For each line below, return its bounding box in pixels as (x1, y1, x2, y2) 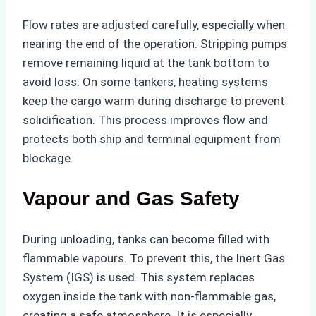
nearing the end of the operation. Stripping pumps (23, 36, 287, 51)
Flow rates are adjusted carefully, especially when (23, 17, 285, 32)
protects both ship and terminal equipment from (23, 131, 281, 146)
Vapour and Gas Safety (23, 187, 240, 209)
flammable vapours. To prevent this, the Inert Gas (23, 250, 285, 265)
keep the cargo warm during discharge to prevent (23, 93, 285, 108)
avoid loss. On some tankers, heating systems (23, 74, 268, 89)
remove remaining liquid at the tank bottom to (23, 55, 269, 70)
